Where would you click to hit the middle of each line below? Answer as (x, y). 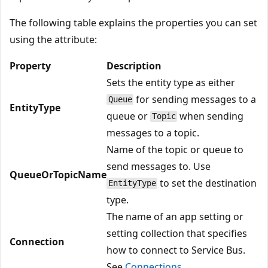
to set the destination (207, 183)
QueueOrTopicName (58, 174)
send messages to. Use (159, 166)
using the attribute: (53, 39)
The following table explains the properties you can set (133, 22)
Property (30, 66)
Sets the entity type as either (171, 82)
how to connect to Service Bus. (176, 250)
